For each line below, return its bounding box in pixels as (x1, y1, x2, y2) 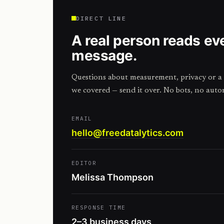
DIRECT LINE (76, 14, 126, 22)
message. (71, 47, 137, 64)
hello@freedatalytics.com (71, 127, 183, 138)
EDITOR (71, 159, 96, 166)
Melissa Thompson (71, 172, 153, 182)
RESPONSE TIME (71, 204, 126, 211)
